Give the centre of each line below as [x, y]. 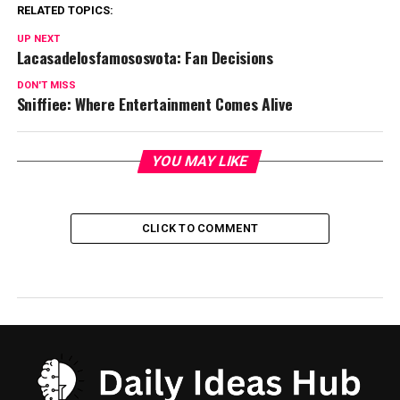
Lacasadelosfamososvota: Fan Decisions [145, 57]
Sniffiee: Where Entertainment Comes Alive [154, 104]
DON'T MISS [46, 85]
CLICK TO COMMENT [200, 228]
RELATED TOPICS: [65, 10]
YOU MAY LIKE [200, 161]
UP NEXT [38, 39]
